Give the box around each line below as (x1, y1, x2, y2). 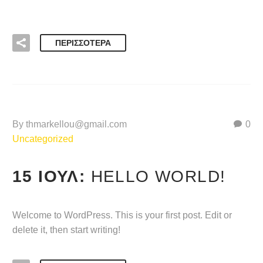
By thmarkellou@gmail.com (12, 119, 127, 129)
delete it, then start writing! (12, 225, 120, 235)
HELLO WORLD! (90, 167, 226, 186)
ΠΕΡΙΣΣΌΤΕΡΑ (55, 38, 111, 48)
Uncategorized (12, 133, 73, 144)
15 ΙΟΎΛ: (12, 167, 91, 186)
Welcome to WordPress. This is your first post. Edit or (12, 210, 232, 220)
